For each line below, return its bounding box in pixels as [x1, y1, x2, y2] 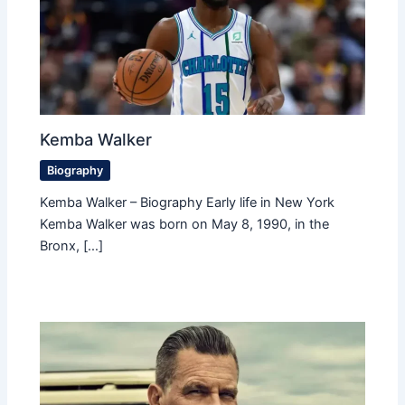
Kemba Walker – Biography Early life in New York [40, 193, 335, 211]
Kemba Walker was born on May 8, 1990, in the [40, 215, 330, 232]
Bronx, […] [40, 237, 104, 254]
